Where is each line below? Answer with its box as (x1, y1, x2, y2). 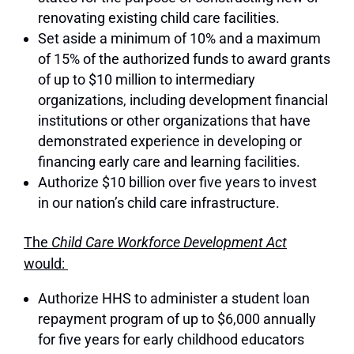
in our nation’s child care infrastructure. (38, 194, 280, 212)
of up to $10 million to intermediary (38, 71, 255, 88)
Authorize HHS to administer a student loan (38, 290, 310, 307)
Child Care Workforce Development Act (51, 234, 287, 251)
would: (24, 255, 68, 273)
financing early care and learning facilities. (38, 153, 300, 171)
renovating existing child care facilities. (38, 9, 280, 27)
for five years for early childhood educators (38, 331, 304, 348)
